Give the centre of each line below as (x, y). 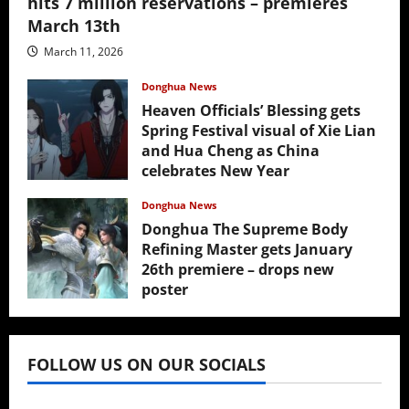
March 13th (74, 26)
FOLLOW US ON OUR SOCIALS (147, 365)
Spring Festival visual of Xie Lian (259, 131)
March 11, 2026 (82, 52)
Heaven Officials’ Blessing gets (251, 111)
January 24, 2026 (199, 314)
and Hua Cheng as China (231, 151)
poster (165, 290)
